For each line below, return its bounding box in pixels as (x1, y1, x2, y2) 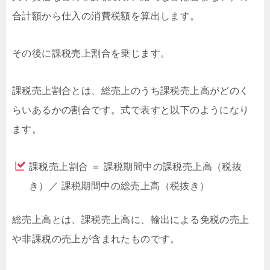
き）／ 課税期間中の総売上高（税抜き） (29, 181, 210, 192)
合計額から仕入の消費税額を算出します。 (12, 11, 200, 22)
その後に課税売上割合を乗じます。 (12, 48, 171, 59)
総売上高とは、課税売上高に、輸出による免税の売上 (12, 215, 250, 225)
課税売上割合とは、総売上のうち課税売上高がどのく (12, 86, 250, 96)
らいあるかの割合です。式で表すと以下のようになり (12, 105, 250, 116)
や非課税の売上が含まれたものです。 (12, 234, 180, 245)
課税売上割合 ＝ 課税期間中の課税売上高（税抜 (29, 162, 242, 172)
